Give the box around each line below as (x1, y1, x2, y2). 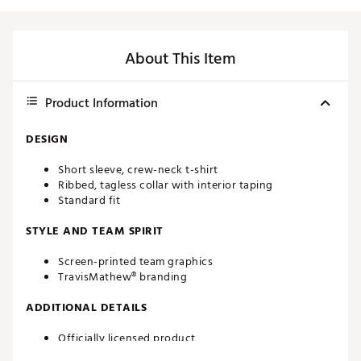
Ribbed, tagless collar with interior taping (58, 176, 273, 195)
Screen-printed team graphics (58, 252, 213, 272)
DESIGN (26, 130, 68, 149)
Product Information (45, 93, 158, 114)
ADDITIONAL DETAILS (26, 298, 147, 317)
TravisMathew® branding (58, 268, 187, 287)
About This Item (125, 46, 236, 73)
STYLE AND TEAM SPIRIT (26, 222, 164, 241)
